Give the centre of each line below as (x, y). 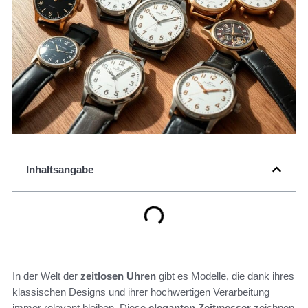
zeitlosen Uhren (118, 276)
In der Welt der (46, 276)
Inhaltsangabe (60, 170)
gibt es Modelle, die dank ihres (225, 276)
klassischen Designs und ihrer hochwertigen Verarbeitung (141, 292)
